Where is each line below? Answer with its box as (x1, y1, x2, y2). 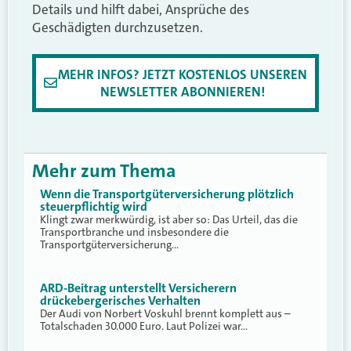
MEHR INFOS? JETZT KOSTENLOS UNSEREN (57, 65, 307, 83)
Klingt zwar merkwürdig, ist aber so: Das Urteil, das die (40, 212, 298, 227)
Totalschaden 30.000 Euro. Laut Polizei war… (40, 318, 248, 333)
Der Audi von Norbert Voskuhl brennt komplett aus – (40, 306, 291, 320)
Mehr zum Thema (32, 158, 176, 184)
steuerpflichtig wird (40, 198, 147, 215)
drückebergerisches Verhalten (40, 291, 201, 309)
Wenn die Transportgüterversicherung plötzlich (40, 186, 294, 203)
